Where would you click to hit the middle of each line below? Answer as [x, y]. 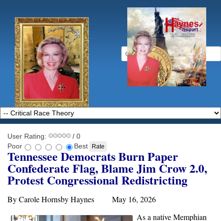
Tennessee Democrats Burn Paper [93, 156]
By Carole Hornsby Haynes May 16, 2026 [83, 199]
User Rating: [28, 136]
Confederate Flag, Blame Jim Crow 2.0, [107, 168]
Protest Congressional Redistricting [97, 180]
